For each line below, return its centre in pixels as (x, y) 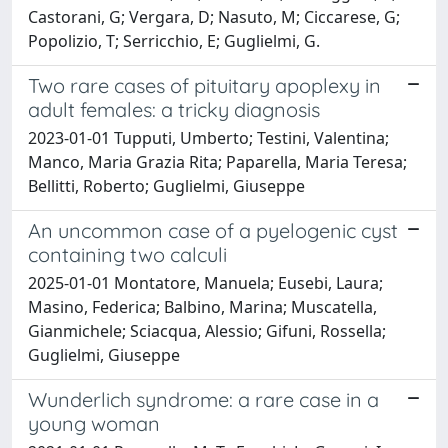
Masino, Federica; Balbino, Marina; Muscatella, (202, 306)
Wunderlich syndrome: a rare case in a (203, 399)
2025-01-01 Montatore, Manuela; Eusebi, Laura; (205, 282)
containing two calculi (127, 254)
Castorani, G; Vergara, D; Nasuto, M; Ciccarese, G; (214, 16)
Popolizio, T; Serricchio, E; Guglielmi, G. (174, 40)
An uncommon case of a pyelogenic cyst (213, 230)
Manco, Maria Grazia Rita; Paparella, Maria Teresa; (217, 161)
